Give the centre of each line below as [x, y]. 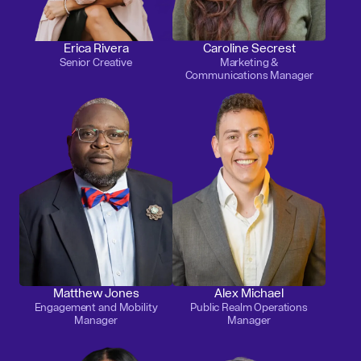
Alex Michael [249, 293]
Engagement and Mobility [96, 307]
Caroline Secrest [249, 48]
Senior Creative [96, 62]
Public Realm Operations [249, 307]
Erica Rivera [96, 48]
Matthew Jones [96, 293]
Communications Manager [249, 75]
